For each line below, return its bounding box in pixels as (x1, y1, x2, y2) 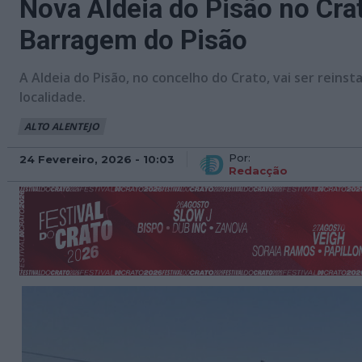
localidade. (19, 88, 86, 106)
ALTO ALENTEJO (24, 120, 99, 133)
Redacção (229, 164, 288, 177)
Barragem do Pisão (19, 24, 247, 56)
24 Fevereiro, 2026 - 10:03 (19, 152, 175, 166)
